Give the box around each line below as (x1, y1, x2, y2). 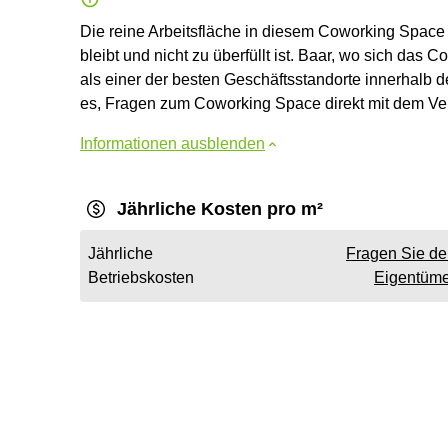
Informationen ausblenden (80, 135, 265, 152)
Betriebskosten (88, 269, 194, 286)
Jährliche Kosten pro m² (117, 199, 323, 219)
